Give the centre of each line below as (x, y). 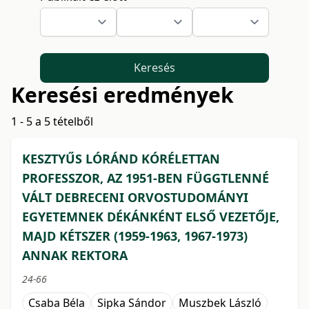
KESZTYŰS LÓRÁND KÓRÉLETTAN (121, 158)
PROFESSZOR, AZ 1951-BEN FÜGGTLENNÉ (146, 178)
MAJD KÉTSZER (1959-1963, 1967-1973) (135, 236)
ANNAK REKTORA (75, 255)
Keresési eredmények (122, 94)
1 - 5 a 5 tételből (52, 121)
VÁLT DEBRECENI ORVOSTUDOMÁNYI (135, 197)
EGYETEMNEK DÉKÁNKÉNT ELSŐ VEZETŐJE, (151, 216)
